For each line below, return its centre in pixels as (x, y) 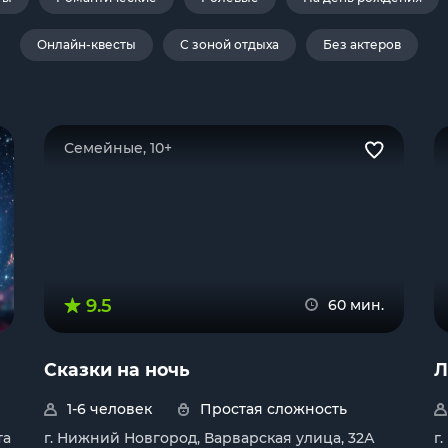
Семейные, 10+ (118, 148)
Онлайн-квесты (86, 44)
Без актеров (362, 44)
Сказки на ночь (117, 369)
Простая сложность (273, 409)
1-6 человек (109, 409)
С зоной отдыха (229, 44)
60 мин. (356, 305)
